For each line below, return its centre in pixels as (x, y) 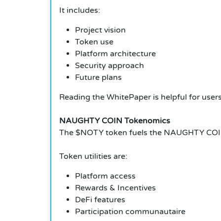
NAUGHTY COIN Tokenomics (115, 121)
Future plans (98, 78)
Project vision (100, 30)
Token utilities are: (93, 157)
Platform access (105, 176)
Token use (94, 42)
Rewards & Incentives (115, 188)
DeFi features (100, 200)
